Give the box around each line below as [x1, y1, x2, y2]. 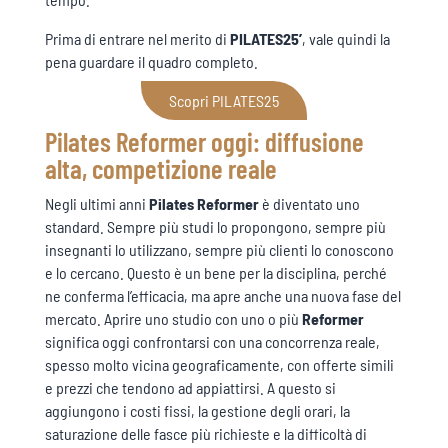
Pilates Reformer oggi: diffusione [44, 124, 364, 157]
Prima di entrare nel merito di [44, 28, 230, 48]
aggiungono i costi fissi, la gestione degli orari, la [44, 400, 350, 420]
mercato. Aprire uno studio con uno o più [44, 308, 302, 328]
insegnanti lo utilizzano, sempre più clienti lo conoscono [44, 239, 394, 259]
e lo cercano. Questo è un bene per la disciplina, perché [44, 262, 387, 282]
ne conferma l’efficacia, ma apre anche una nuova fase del [44, 285, 401, 305]
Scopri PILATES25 [168, 90, 279, 110]
